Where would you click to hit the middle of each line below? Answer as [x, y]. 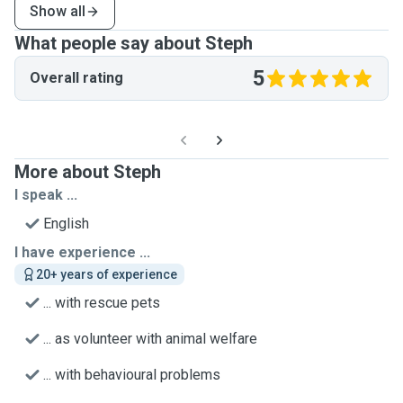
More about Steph [88, 172]
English [66, 224]
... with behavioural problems [132, 375]
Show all [58, 11]
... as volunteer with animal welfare [150, 339]
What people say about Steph [134, 43]
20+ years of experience [107, 274]
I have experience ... [82, 252]
